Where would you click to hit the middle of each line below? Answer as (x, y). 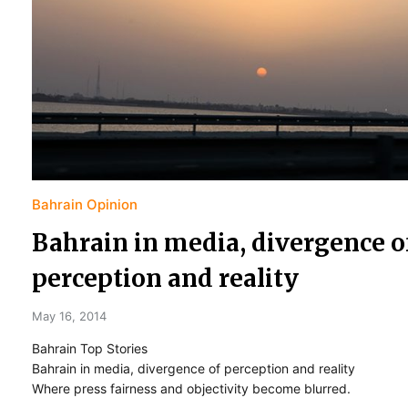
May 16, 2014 (69, 316)
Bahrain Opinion (85, 204)
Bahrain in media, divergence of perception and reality (194, 368)
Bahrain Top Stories (90, 348)
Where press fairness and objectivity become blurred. (191, 388)
